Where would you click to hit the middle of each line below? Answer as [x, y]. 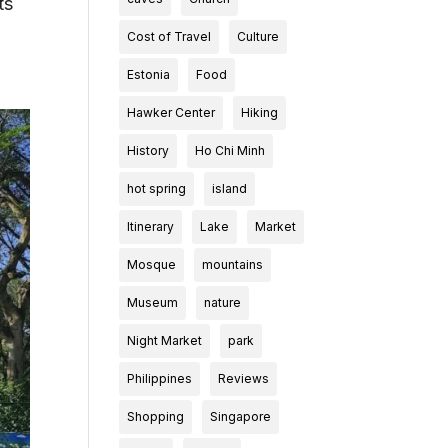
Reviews [244, 378]
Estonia [149, 74]
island [230, 188]
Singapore [241, 416]
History [148, 150]
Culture [258, 36]
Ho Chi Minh [230, 150]
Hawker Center [171, 112]
